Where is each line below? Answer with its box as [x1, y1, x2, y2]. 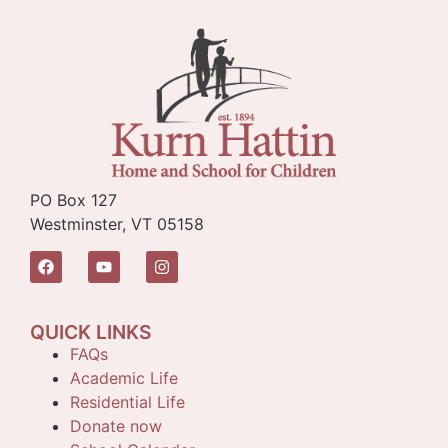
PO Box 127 [30, 190, 117, 211]
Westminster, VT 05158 [30, 214, 204, 235]
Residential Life [70, 391, 185, 412]
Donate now [70, 415, 162, 436]
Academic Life [70, 367, 178, 388]
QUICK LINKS [30, 319, 151, 344]
